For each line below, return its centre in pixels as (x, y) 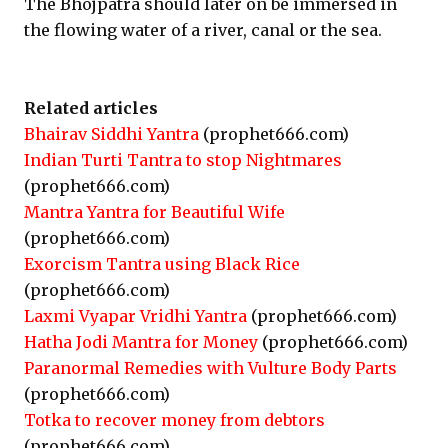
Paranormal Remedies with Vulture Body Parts (210, 368)
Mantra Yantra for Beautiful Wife (154, 212)
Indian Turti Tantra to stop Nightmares (183, 160)
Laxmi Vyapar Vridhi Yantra (135, 316)
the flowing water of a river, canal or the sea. (203, 30)
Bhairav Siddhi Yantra (111, 134)
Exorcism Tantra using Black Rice (162, 264)
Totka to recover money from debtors (174, 420)
